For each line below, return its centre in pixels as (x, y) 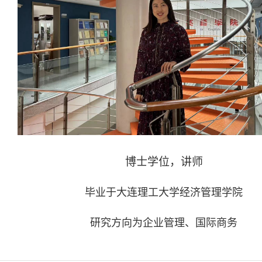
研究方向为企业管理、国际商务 (164, 223)
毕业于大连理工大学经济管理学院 (164, 192)
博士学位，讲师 (164, 161)
